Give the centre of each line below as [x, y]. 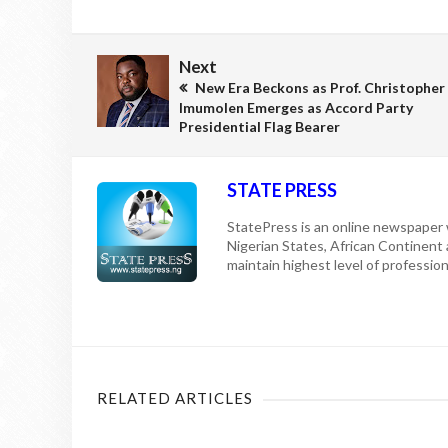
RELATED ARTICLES [175, 397]
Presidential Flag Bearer [259, 126]
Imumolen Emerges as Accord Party [296, 107]
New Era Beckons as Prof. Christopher [318, 87]
